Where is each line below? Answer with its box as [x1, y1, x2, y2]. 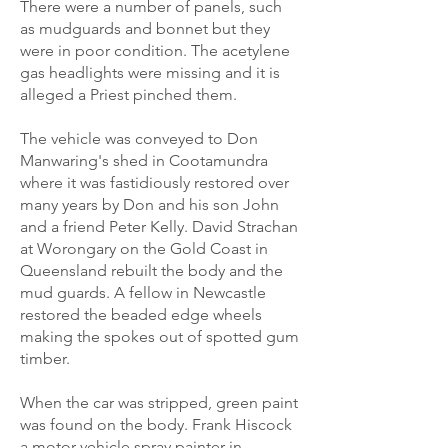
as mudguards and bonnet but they [20, 19, 270, 38]
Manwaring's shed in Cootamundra [20, 151, 268, 170]
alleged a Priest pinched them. [20, 85, 237, 104]
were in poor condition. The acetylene [20, 41, 290, 60]
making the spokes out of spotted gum [20, 327, 299, 346]
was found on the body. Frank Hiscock [20, 415, 292, 434]
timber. [20, 349, 70, 368]
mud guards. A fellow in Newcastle [20, 283, 266, 302]
